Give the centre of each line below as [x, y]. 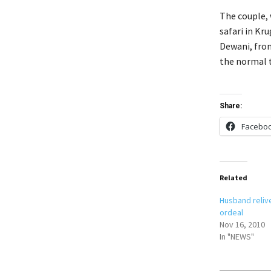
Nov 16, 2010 [242, 224]
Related [233, 177]
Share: [230, 106]
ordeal [231, 212]
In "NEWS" [237, 236]
